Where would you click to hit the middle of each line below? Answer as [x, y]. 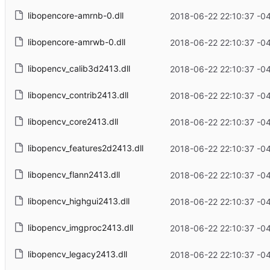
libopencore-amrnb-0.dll [75, 16]
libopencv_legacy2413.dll [77, 254]
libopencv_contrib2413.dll [78, 95]
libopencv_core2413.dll [73, 122]
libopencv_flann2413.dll [74, 175]
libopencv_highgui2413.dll [78, 201]
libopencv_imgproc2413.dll [80, 228]
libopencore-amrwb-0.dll [76, 42]
